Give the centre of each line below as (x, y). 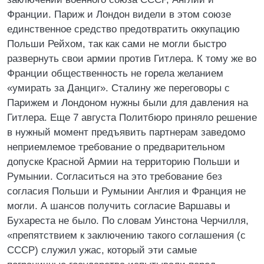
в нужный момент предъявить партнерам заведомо (126, 132)
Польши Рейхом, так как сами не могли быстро (117, 44)
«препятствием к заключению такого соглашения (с (126, 235)
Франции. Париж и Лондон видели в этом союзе (119, 14)
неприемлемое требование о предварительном (116, 147)
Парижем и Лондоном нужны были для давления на (128, 103)
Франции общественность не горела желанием (115, 73)
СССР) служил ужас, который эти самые (102, 250)
